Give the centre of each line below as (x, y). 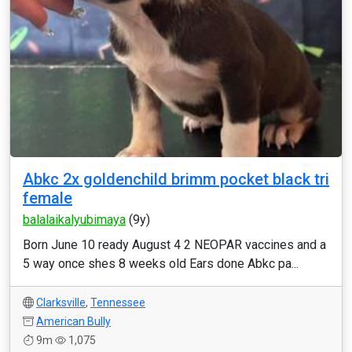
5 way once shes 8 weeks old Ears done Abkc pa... (161, 264)
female (48, 198)
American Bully (73, 321)
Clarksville (61, 302)
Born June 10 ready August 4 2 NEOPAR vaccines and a (174, 245)
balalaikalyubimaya (74, 220)
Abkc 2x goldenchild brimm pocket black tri (176, 179)
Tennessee (118, 302)
